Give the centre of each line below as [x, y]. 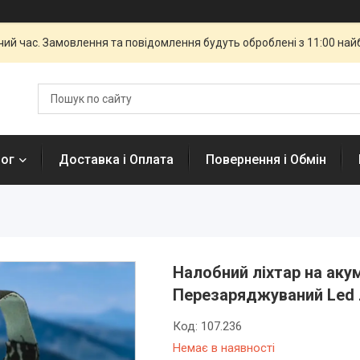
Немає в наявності [223, 348]
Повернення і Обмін [266, 160]
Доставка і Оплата [116, 160]
